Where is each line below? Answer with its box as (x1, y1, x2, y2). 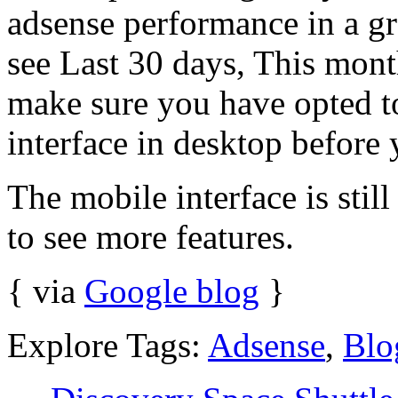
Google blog (84, 271, 259, 310)
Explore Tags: (7, 325, 208, 364)
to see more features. (7, 217, 294, 256)
